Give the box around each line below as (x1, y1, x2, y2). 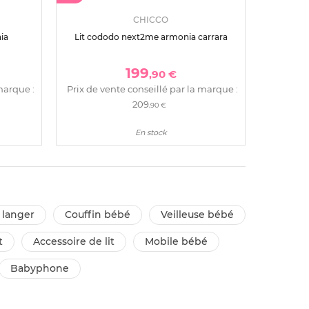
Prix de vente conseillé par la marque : (66, 83, 238, 95)
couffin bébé (71, 208, 130, 221)
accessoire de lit (40, 235, 114, 248)
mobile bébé (154, 235, 208, 248)
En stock (134, 128, 167, 138)
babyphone (18, 262, 69, 275)
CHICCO (133, 14, 168, 26)
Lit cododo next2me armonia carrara (74, 32, 228, 43)
